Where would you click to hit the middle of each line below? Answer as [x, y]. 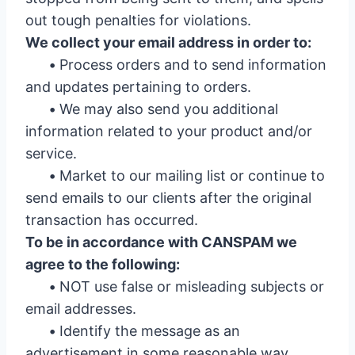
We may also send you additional [167, 109]
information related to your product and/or [169, 131]
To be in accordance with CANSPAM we [161, 242]
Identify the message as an [148, 331]
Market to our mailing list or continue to [190, 176]
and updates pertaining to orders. [138, 87]
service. [51, 153]
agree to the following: [103, 264]
